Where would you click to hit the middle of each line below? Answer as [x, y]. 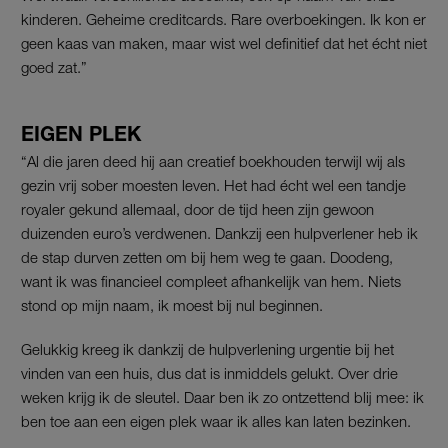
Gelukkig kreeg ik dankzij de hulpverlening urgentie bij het [207, 348]
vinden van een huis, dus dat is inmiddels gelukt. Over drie [209, 372]
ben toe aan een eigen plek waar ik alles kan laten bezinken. [216, 420]
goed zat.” [54, 66]
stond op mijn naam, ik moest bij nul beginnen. [172, 304]
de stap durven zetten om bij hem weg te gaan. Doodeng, [207, 256]
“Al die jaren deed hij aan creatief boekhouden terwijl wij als [213, 160]
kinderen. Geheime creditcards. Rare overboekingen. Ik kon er [223, 18]
